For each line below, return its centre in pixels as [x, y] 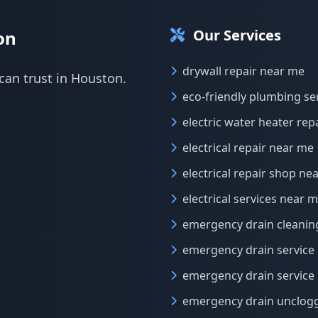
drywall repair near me [243, 71]
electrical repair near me [248, 148]
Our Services [237, 35]
